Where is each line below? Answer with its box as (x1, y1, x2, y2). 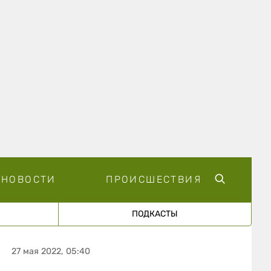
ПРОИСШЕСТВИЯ (106, 173, 201, 185)
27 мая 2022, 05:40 (11, 246, 91, 256)
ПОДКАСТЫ (131, 208, 178, 219)
